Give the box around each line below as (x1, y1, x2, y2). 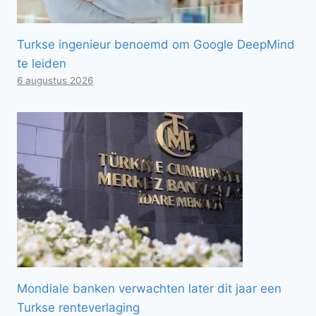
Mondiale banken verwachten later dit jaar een (17, 281, 281, 296)
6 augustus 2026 (17, 74, 93, 86)
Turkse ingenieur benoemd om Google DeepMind (17, 37, 295, 51)
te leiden (17, 56, 66, 71)
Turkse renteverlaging (17, 300, 140, 315)
